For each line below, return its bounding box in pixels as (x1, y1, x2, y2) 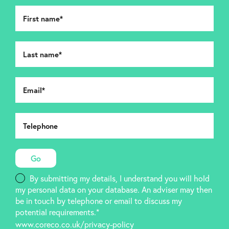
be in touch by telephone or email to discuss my (15, 195, 182, 207)
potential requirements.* (15, 207, 99, 218)
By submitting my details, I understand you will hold (30, 173, 210, 184)
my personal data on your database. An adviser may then (15, 184, 212, 195)
